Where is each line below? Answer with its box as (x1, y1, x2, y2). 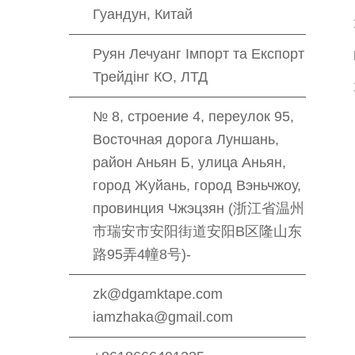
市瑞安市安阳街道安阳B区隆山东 (93, 223, 302, 239)
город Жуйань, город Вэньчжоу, (93, 177, 301, 193)
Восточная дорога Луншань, (93, 132, 279, 147)
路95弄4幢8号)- (93, 246, 191, 262)
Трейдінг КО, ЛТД (93, 69, 208, 85)
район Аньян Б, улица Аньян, (93, 155, 286, 170)
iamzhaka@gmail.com (93, 309, 233, 325)
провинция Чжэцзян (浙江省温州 (93, 200, 304, 216)
